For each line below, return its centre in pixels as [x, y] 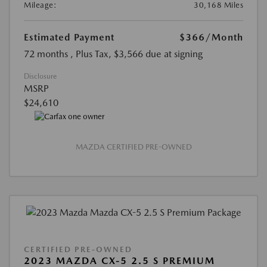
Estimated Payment [69, 37]
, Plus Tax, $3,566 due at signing [136, 54]
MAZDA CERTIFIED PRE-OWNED [133, 147]
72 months [46, 54]
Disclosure [40, 76]
